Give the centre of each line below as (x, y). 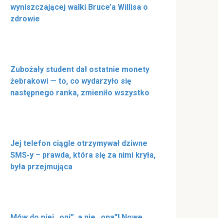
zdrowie (25, 19)
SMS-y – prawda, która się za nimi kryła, (83, 155)
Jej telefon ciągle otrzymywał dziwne (79, 144)
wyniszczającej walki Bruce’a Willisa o (79, 7)
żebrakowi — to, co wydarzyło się (71, 81)
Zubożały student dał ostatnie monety (80, 70)
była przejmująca (41, 167)
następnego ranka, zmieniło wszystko (80, 93)
